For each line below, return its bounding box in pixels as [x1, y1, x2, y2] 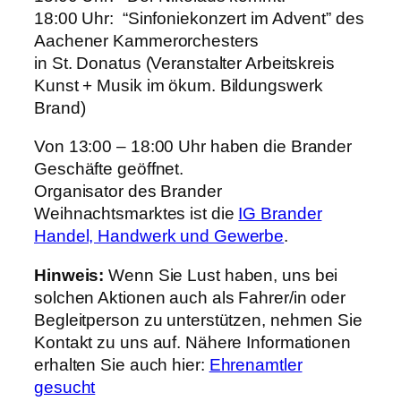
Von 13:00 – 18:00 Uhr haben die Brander [34, 137, 353, 157]
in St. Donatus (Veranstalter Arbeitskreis [34, 53, 335, 73]
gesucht [34, 377, 96, 397]
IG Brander [238, 204, 322, 224]
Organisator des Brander [34, 182, 222, 201]
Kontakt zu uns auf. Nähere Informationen [34, 332, 351, 352]
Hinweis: [34, 265, 105, 285]
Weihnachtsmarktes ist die [34, 204, 239, 224]
